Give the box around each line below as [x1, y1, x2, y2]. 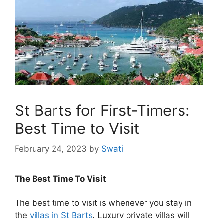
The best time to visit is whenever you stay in [15, 198, 192, 208]
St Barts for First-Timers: [15, 101, 190, 120]
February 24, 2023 [15, 144, 87, 154]
